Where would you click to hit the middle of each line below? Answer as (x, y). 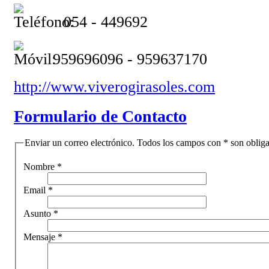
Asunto (37, 213)
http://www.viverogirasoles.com (114, 86)
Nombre (39, 166)
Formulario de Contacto (100, 116)
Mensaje (39, 237)
